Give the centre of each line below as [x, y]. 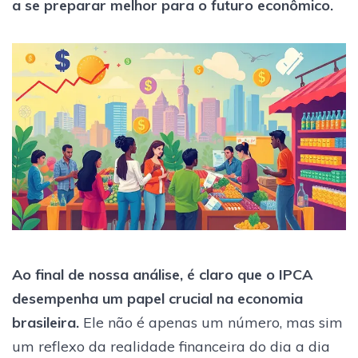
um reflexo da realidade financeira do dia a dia [171, 346]
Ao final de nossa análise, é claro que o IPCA [162, 274]
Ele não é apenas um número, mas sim [211, 322]
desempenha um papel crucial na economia [157, 298]
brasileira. [46, 322]
